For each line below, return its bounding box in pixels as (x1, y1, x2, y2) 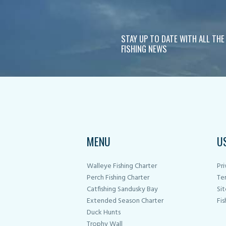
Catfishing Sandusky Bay (87, 184, 158, 196)
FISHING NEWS (121, 42, 167, 55)
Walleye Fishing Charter (87, 160, 157, 173)
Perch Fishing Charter (87, 172, 149, 184)
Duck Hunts (87, 207, 121, 219)
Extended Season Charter (87, 195, 163, 207)
